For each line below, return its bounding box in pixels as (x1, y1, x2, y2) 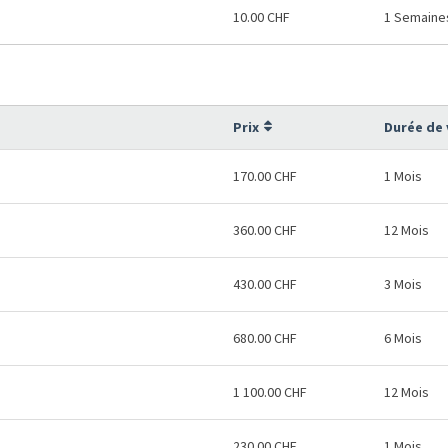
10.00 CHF (233, 8, 290, 26)
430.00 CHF (233, 275, 297, 293)
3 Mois (384, 275, 422, 293)
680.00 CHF (233, 329, 297, 347)
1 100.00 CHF (233, 383, 307, 401)
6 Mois (384, 329, 422, 347)
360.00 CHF (233, 221, 297, 239)
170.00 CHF (233, 167, 297, 185)
